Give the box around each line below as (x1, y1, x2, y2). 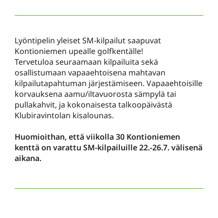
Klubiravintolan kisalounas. (15, 110, 114, 121)
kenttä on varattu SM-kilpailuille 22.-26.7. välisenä (15, 142, 202, 153)
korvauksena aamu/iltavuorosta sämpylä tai (15, 89, 176, 99)
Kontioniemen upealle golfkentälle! (15, 46, 143, 56)
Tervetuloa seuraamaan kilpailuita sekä (15, 56, 158, 67)
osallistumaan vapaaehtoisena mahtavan (15, 67, 165, 78)
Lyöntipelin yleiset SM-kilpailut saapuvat (15, 35, 161, 46)
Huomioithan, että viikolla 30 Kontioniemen (15, 131, 180, 142)
